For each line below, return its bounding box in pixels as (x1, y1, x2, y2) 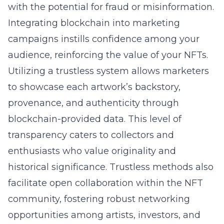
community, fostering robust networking (8, 193, 190, 204)
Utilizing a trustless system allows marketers (8, 65, 209, 76)
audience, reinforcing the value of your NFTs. (8, 49, 208, 60)
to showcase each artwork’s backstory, (8, 81, 180, 92)
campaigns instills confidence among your (8, 33, 199, 44)
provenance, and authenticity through (8, 97, 179, 108)
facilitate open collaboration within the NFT (8, 177, 203, 188)
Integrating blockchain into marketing (8, 17, 180, 28)
